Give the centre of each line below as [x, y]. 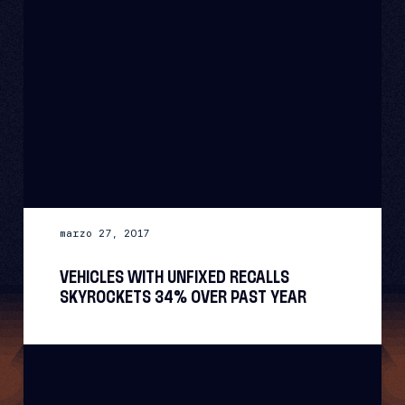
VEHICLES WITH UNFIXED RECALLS [175, 278]
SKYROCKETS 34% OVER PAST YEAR [184, 297]
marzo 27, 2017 [105, 233]
